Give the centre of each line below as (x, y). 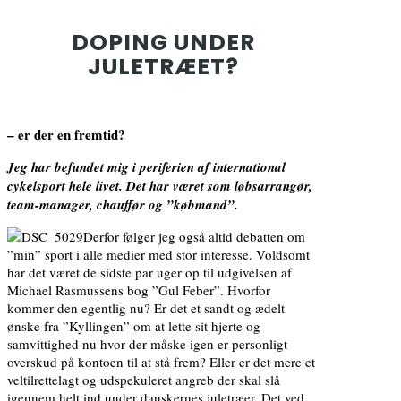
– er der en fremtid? (66, 134)
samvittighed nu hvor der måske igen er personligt (147, 343)
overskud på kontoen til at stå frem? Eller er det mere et (161, 361)
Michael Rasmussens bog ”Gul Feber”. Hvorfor (139, 290)
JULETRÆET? (164, 66)
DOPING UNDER (164, 42)
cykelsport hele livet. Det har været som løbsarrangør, (160, 185)
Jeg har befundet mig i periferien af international (146, 166)
